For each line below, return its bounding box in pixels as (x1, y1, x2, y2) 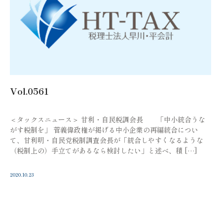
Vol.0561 (10, 84, 49, 97)
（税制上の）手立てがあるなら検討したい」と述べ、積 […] (10, 145, 197, 155)
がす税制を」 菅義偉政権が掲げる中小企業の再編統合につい (10, 124, 198, 135)
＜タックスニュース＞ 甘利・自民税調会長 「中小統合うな (10, 114, 205, 124)
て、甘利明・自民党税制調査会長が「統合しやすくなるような (10, 135, 203, 145)
